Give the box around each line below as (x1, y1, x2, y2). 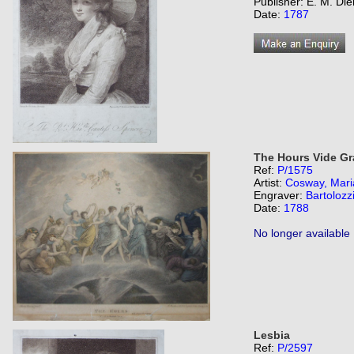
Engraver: (254, 189, 306, 201)
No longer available (254, 227, 350, 239)
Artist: (254, 176, 285, 189)
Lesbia (254, 329, 290, 341)
